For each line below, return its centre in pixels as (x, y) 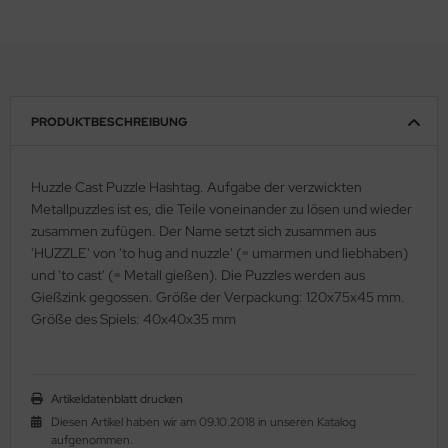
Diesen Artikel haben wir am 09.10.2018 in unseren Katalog (203, 421)
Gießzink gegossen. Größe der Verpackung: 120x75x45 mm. (218, 296)
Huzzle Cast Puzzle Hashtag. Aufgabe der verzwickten (196, 186)
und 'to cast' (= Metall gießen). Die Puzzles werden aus (198, 274)
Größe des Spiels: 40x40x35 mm (133, 318)
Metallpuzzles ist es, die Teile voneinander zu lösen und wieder (221, 208)
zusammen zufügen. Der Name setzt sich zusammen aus (203, 230)
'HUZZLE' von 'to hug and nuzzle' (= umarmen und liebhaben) (219, 252)
